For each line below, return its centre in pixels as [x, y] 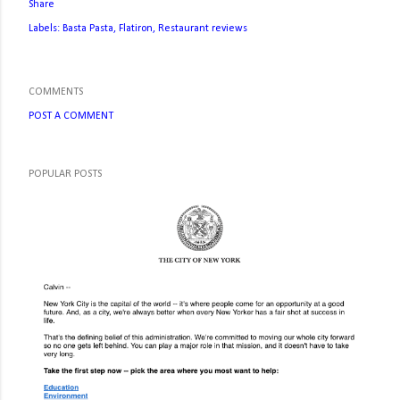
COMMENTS [56, 92]
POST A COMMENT [71, 116]
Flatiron [136, 29]
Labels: [44, 29]
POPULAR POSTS [65, 174]
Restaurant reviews [203, 29]
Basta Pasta [88, 29]
